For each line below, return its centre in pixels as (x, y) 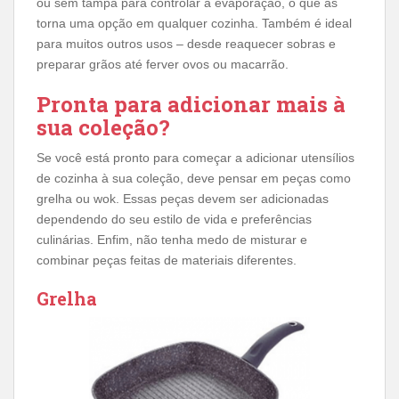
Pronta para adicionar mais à (191, 104)
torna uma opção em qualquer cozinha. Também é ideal (194, 23)
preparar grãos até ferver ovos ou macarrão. (163, 64)
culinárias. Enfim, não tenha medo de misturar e (172, 240)
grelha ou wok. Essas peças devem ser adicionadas (183, 199)
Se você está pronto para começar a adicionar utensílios (195, 158)
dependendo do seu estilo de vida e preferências (174, 219)
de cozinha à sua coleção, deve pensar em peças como (194, 178)
